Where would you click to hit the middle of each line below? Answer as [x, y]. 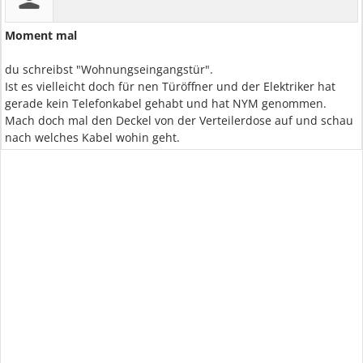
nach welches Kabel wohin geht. [92, 137]
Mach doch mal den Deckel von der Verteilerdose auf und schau [179, 120]
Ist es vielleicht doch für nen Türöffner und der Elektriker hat [170, 86]
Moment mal [41, 35]
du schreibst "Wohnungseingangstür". [109, 69]
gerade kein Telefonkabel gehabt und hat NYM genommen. [166, 103]
